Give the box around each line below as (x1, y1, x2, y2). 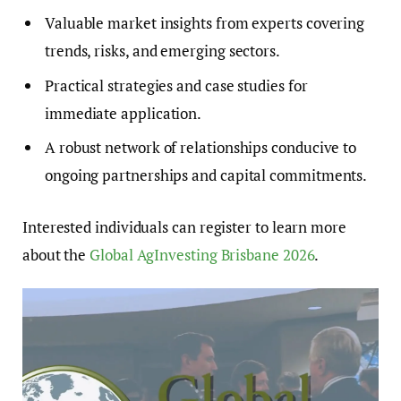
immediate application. (45, 102, 202, 124)
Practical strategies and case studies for (45, 74, 308, 96)
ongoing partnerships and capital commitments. (45, 165, 368, 185)
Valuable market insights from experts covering (45, 13, 365, 34)
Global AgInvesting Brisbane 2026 (90, 243, 315, 265)
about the (22, 243, 90, 265)
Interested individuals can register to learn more (22, 216, 346, 237)
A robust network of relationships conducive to (45, 137, 357, 158)
